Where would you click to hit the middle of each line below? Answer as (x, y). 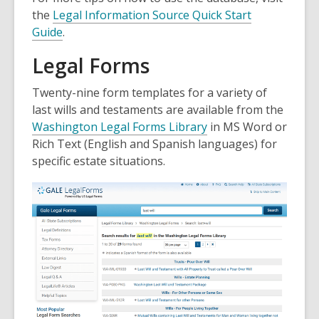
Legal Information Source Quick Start (152, 15)
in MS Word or (247, 126)
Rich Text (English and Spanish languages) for (155, 143)
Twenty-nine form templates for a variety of (150, 92)
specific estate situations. (99, 161)
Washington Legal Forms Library (120, 126)
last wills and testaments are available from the (158, 109)
